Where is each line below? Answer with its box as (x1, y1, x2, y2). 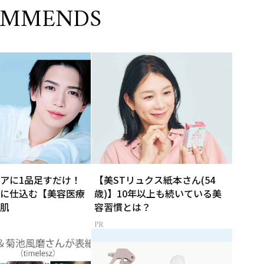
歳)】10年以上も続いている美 (94, 186, 222, 200)
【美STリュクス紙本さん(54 (94, 172, 216, 187)
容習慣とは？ (94, 199, 151, 214)
